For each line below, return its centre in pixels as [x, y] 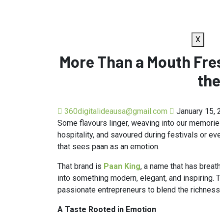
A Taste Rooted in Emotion [107, 209]
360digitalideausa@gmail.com [116, 111]
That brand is [81, 166]
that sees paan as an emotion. [109, 146]
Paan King [122, 166]
